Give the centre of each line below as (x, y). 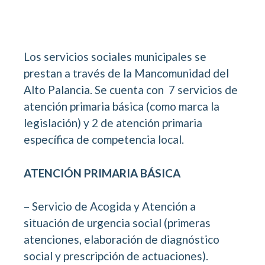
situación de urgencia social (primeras (117, 223)
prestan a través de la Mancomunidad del (126, 73)
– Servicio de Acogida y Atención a (110, 206)
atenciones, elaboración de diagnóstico (122, 240)
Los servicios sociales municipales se (115, 57)
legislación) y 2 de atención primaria (113, 123)
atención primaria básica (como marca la (122, 106)
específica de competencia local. (104, 140)
